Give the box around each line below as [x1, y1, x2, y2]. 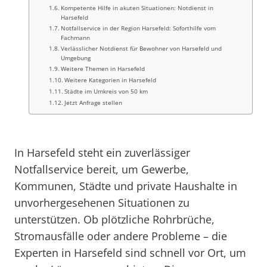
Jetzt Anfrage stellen [64, 98, 123, 107]
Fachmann [61, 33, 91, 42]
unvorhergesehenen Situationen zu [14, 195, 190, 210]
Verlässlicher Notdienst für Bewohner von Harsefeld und [61, 44, 222, 52]
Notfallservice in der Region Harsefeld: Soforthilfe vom [61, 24, 216, 32]
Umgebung [61, 54, 91, 62]
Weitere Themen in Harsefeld [61, 64, 145, 73]
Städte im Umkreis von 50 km [64, 87, 148, 95]
